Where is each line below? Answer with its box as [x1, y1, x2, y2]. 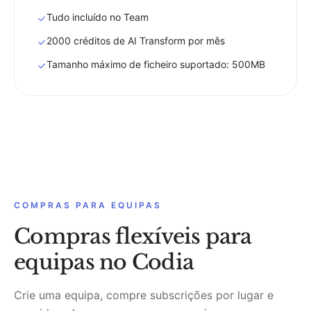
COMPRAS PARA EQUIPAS [14, 200, 162, 210]
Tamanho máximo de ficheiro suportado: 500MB [47, 58, 265, 70]
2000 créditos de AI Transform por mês [47, 35, 225, 47]
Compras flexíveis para [14, 224, 252, 249]
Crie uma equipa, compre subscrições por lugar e [14, 288, 274, 302]
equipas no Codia [14, 249, 194, 275]
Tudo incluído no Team [47, 11, 149, 23]
